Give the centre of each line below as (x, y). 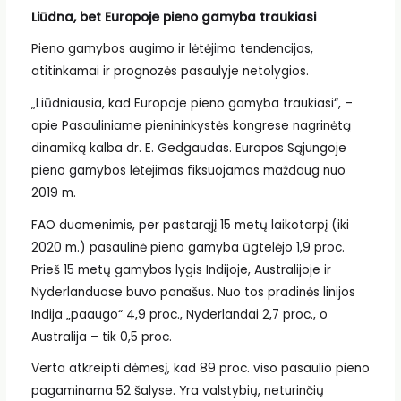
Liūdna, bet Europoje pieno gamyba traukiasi (173, 17)
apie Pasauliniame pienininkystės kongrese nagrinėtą (191, 125)
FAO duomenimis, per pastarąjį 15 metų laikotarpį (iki (190, 225)
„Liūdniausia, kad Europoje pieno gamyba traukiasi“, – (192, 103)
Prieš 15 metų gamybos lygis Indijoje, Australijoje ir (181, 269)
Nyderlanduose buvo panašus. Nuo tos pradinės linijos (193, 292)
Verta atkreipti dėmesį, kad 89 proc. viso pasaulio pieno (200, 369)
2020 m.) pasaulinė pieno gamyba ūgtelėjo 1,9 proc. (188, 247)
